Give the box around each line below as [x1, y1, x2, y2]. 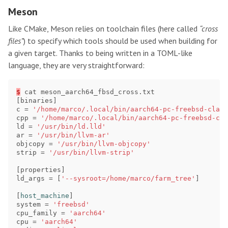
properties [20, 166, 61, 174]
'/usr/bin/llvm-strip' [49, 149, 134, 157]
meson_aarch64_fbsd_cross [41, 88, 138, 96]
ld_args [16, 175, 45, 183]
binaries [20, 97, 53, 105]
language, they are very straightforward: [8, 60, 145, 71]
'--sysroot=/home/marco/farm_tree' [61, 175, 195, 183]
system [16, 201, 41, 209]
